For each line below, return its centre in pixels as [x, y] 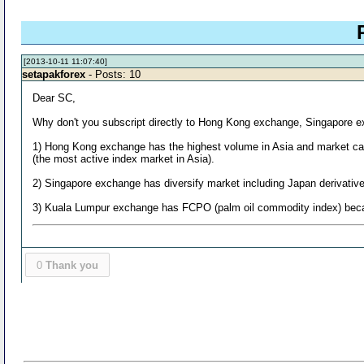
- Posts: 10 [113, 74]
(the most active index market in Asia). [124, 158]
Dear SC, [54, 97]
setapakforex [54, 74]
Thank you [71, 265]
